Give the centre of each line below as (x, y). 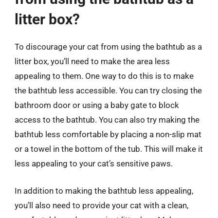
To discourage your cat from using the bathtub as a (108, 47)
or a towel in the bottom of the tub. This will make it (109, 149)
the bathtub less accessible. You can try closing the (108, 91)
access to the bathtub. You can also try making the (107, 120)
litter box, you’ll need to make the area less (92, 61)
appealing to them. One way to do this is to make (104, 76)
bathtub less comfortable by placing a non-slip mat (108, 134)
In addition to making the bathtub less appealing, (104, 191)
